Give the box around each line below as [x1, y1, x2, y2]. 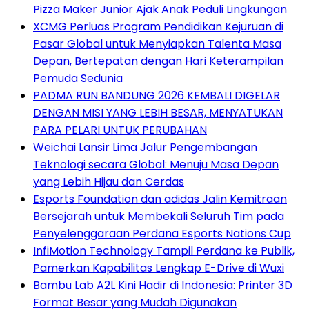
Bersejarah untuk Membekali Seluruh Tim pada [33, 208, 284, 224]
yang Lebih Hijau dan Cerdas [33, 173, 184, 190]
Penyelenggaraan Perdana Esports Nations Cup [33, 225, 291, 241]
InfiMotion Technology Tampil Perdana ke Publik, [33, 242, 295, 259]
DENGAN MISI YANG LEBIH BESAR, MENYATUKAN [33, 104, 283, 121]
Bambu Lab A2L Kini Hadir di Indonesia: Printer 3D [33, 277, 292, 293]
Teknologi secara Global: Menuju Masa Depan [33, 156, 279, 172]
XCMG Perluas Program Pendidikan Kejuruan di [33, 18, 283, 34]
